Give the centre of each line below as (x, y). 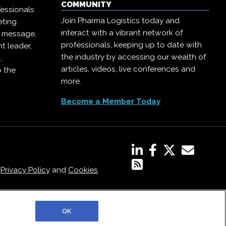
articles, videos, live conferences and (128, 69)
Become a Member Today (110, 101)
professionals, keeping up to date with (131, 45)
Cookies (83, 170)
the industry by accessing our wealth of (133, 57)
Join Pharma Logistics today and (120, 21)
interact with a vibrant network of (122, 33)
